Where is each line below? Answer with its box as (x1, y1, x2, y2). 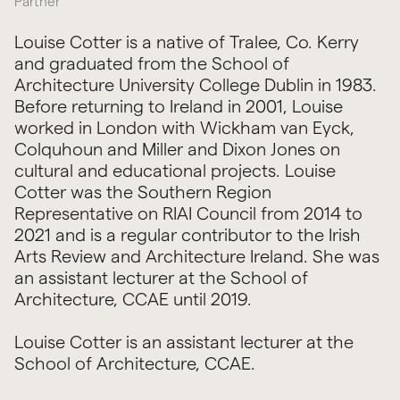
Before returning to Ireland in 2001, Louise (13, 96, 343, 117)
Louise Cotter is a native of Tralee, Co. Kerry (13, 32, 359, 53)
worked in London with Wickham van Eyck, (13, 118, 354, 138)
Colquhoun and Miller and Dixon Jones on (13, 139, 340, 160)
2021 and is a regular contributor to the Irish (13, 225, 361, 246)
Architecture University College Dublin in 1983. (13, 75, 377, 96)
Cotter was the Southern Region (13, 182, 271, 203)
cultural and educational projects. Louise (13, 161, 336, 181)
